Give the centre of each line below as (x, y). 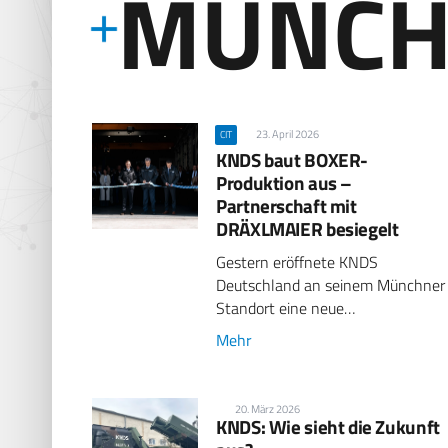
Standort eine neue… (286, 308)
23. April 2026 (287, 133)
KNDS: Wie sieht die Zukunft (328, 426)
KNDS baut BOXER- (292, 159)
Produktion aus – (284, 182)
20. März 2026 (268, 409)
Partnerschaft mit (286, 205)
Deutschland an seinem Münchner (331, 285)
